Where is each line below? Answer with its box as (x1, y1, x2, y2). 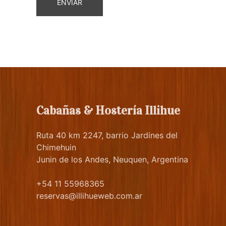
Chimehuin (36, 142, 76, 152)
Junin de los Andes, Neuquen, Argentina (36, 154, 188, 164)
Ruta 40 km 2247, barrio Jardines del (36, 130, 178, 140)
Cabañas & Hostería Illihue (36, 103, 180, 118)
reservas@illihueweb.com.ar (36, 191, 142, 201)
